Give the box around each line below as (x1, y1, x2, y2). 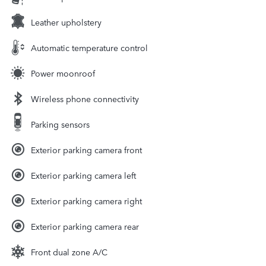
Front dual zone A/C (31, 246, 107, 258)
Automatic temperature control (31, 42, 148, 54)
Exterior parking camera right (31, 195, 142, 207)
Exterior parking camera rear (31, 220, 139, 233)
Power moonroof (31, 67, 95, 80)
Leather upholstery (31, 16, 102, 28)
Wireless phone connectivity (31, 93, 139, 105)
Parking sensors (31, 118, 90, 131)
